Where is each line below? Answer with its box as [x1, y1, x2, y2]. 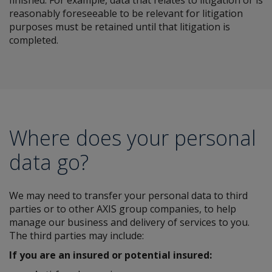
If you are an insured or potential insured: [9, 248, 212, 262]
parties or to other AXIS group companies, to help [9, 202, 236, 216]
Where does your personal [9, 124, 256, 152]
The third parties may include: [9, 229, 144, 242]
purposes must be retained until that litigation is [9, 20, 230, 33]
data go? [9, 148, 89, 176]
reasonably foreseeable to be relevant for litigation [9, 7, 243, 20]
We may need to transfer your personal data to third [9, 189, 248, 202]
